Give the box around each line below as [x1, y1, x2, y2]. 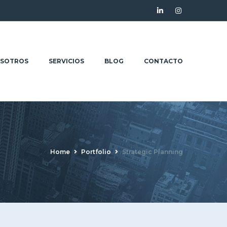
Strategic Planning [122, 147, 183, 156]
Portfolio [81, 147, 111, 156]
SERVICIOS [49, 57, 84, 65]
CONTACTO [144, 57, 183, 65]
